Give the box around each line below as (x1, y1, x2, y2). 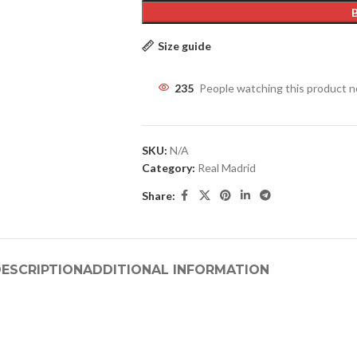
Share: (141, 188, 175, 202)
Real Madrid (197, 161, 256, 175)
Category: (141, 161, 195, 175)
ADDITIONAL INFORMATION (82, 262, 269, 277)
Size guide (157, 38, 211, 53)
